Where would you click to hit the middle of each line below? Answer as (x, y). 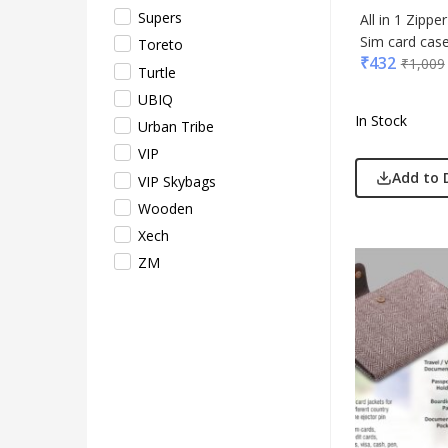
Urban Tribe (176, 126)
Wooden (165, 208)
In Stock (380, 120)
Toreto (160, 45)
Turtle (157, 72)
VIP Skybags (177, 181)
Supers (160, 17)
